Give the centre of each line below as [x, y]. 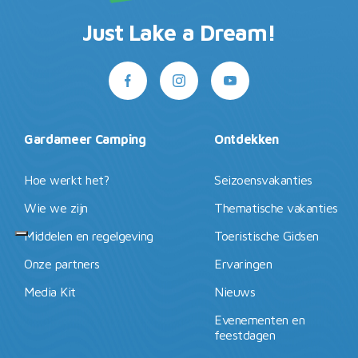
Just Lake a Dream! [179, 32]
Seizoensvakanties [263, 179]
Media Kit [50, 291]
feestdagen [245, 334]
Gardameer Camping [85, 139]
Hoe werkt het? [67, 179]
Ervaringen [243, 263]
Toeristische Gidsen [267, 235]
